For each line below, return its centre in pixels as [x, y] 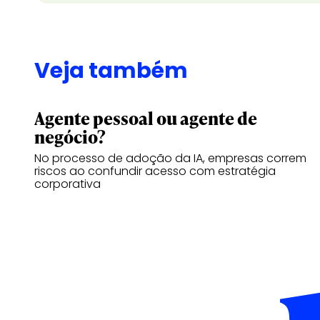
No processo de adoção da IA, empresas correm [170, 158]
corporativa [67, 184]
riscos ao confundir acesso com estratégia [155, 171]
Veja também [111, 71]
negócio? [70, 137]
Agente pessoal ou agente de [146, 118]
